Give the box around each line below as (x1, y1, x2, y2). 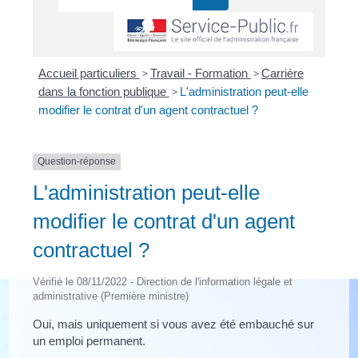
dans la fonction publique (38, 85, 169, 99)
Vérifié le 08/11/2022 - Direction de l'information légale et (33, 275, 293, 288)
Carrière (261, 66, 304, 81)
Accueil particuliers (38, 66, 140, 81)
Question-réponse (38, 156, 117, 168)
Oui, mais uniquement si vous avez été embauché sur (33, 316, 315, 331)
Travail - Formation (149, 66, 251, 81)
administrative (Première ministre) (33, 289, 189, 302)
